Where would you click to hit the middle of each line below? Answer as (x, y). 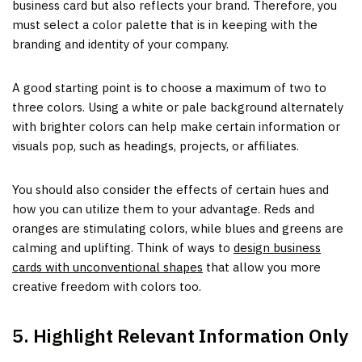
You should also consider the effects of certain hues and (170, 189)
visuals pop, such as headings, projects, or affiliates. (156, 145)
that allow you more (262, 267)
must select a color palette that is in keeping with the (165, 24)
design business (277, 247)
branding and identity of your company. (120, 44)
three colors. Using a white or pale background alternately (178, 107)
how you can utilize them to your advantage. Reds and (163, 208)
